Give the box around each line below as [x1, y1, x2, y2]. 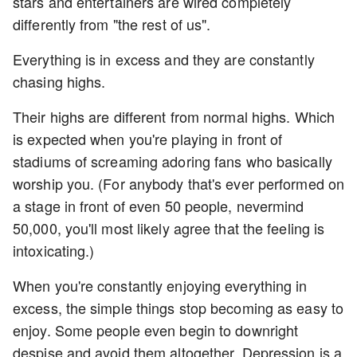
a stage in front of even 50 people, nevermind [13, 195, 304, 216]
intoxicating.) [13, 240, 95, 261]
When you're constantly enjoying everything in [13, 275, 308, 296]
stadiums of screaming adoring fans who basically [13, 151, 332, 171]
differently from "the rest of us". [13, 14, 211, 34]
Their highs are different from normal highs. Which [13, 106, 335, 127]
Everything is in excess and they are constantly [13, 49, 315, 69]
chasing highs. [13, 71, 106, 92]
